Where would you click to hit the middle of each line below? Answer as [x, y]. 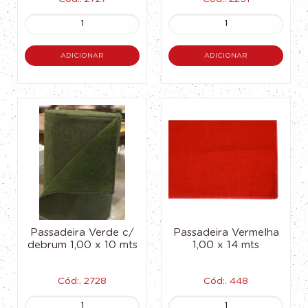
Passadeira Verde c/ [82, 233]
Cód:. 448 [226, 281]
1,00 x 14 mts [226, 245]
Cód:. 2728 [82, 281]
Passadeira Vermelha [226, 233]
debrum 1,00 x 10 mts [82, 245]
